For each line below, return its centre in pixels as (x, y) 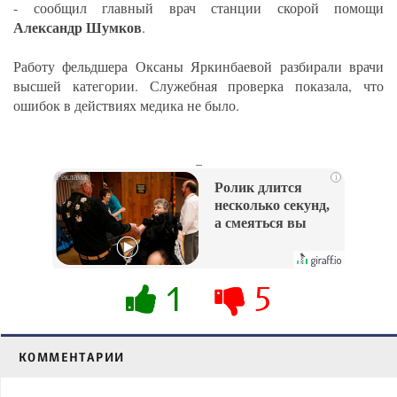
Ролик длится (258, 188)
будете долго (253, 241)
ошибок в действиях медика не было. (126, 105)
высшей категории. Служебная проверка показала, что (198, 86)
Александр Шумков (78, 27)
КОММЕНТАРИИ (72, 357)
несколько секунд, (272, 206)
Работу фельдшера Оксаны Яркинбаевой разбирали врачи (198, 66)
